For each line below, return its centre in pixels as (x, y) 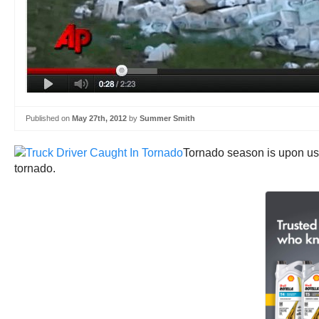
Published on (49, 118)
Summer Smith (167, 118)
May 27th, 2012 (99, 118)
